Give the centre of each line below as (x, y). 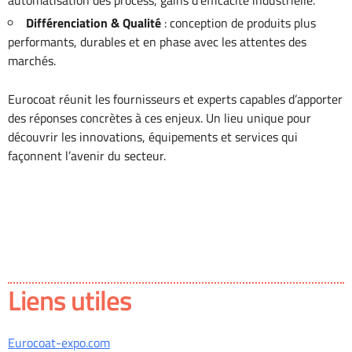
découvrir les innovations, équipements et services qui (153, 137)
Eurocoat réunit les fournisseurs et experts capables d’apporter (175, 99)
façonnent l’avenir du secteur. (87, 156)
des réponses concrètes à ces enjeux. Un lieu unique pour (159, 118)
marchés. (32, 61)
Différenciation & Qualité (93, 23)
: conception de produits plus (238, 23)
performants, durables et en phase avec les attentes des (157, 42)
